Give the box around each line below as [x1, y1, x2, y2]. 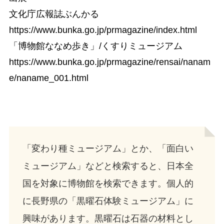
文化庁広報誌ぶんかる [8, 8, 99, 19]
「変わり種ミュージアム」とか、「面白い [22, 143, 193, 154]
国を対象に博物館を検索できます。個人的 [22, 178, 193, 189]
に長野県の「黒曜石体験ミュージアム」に [22, 196, 193, 206]
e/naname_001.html [8, 72, 88, 83]
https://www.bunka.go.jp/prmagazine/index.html [8, 24, 197, 35]
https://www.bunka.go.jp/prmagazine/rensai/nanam [8, 56, 210, 67]
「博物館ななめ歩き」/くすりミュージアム [8, 40, 182, 51]
